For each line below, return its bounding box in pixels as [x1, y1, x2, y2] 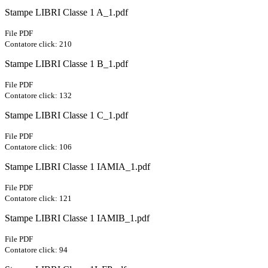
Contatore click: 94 [5, 245, 68, 255]
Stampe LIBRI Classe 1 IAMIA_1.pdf [5, 162, 150, 172]
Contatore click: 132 [5, 91, 72, 100]
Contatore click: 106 [5, 142, 72, 152]
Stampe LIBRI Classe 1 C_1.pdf [5, 110, 128, 121]
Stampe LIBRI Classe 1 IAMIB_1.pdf [5, 213, 150, 224]
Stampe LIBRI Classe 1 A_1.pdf [5, 7, 128, 18]
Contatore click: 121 [5, 194, 72, 203]
